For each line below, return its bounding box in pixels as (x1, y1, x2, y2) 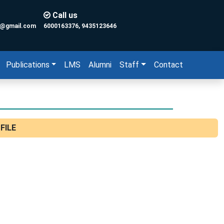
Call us (50, 10, 77, 20)
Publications (5, 60, 49, 69)
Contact (154, 60, 183, 69)
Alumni (88, 60, 112, 69)
